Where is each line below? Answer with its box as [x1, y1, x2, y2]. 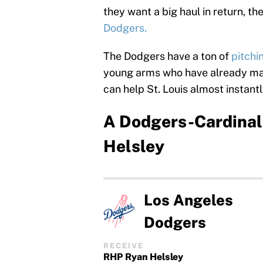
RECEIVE [103, 241, 144, 250]
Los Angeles [143, 191, 233, 210]
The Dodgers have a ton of [103, 50, 231, 63]
